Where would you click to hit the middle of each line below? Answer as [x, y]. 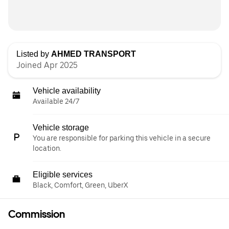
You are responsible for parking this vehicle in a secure [122, 138]
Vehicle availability [67, 91]
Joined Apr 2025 [47, 65]
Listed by [34, 54]
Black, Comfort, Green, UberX [80, 185]
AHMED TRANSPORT [94, 54]
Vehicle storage [61, 128]
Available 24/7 [56, 101]
